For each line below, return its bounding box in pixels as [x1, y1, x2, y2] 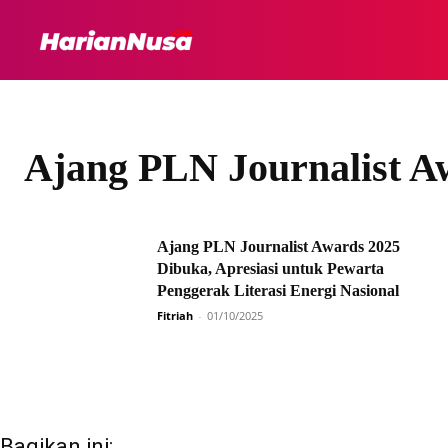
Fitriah [157, 308, 193, 323]
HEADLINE [301, 32, 375, 47]
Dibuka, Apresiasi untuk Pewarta [157, 260, 384, 277]
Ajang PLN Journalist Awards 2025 [157, 238, 400, 255]
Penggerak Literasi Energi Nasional [157, 282, 399, 299]
